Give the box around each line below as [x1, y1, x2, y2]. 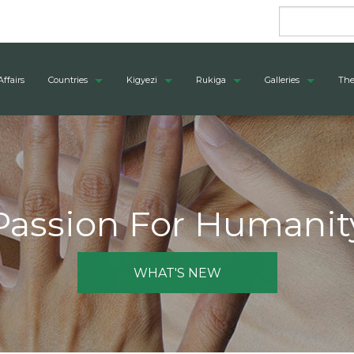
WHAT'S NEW [133, 265, 221, 281]
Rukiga [196, 74, 226, 85]
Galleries [265, 74, 299, 85]
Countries [48, 74, 88, 85]
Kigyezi [126, 74, 157, 85]
